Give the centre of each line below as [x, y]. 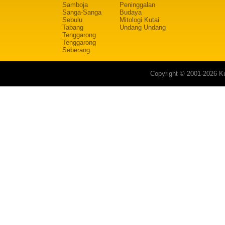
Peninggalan [137, 5]
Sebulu [72, 20]
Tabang [73, 27]
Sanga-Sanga [82, 12]
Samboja [75, 5]
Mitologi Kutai [139, 20]
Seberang [76, 50]
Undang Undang [143, 27]
